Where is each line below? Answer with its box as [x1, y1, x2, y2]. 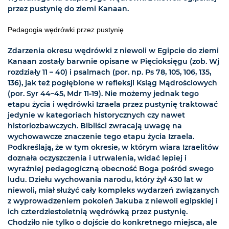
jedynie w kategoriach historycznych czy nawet [8, 110, 185, 120]
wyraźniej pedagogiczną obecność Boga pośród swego [8, 164, 214, 173]
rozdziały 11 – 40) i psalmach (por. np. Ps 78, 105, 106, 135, [8, 67, 211, 77]
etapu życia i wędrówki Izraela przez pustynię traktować [8, 99, 218, 109]
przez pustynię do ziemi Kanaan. [8, 4, 129, 13]
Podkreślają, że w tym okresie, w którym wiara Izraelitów [8, 142, 219, 152]
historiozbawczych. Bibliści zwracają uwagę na [8, 121, 182, 130]
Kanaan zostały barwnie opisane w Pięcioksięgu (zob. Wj [8, 56, 219, 66]
